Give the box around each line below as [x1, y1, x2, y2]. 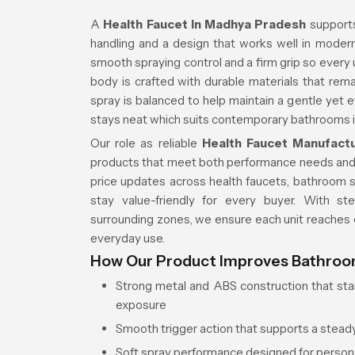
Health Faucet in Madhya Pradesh [103, 17, 307, 32]
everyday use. [90, 231, 165, 246]
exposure [116, 297, 166, 312]
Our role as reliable [90, 136, 202, 151]
